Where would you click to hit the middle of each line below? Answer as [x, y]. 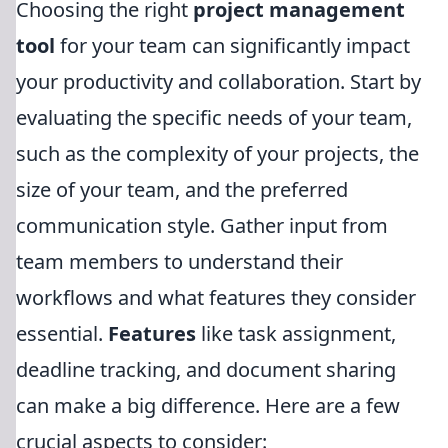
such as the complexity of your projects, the [217, 153]
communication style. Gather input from [202, 225]
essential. [62, 333]
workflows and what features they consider [216, 297]
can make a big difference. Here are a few [208, 405]
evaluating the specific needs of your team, [214, 117]
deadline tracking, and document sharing [206, 369]
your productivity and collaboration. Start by [218, 81]
